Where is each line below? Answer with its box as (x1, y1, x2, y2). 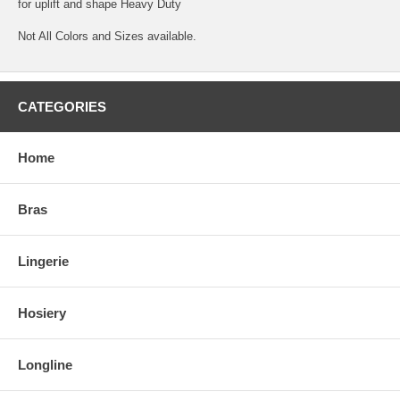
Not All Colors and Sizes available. (18, 29, 196, 43)
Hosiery (18, 304, 66, 321)
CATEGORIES (18, 98, 106, 114)
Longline (18, 356, 72, 372)
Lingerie (18, 253, 69, 269)
